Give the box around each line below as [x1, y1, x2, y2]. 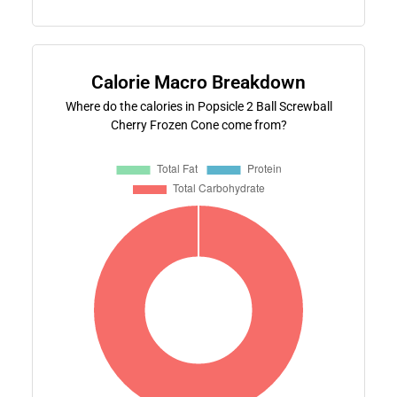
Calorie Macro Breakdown [91, 71, 306, 93]
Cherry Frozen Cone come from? [110, 117, 287, 132]
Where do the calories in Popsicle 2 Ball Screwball [65, 98, 332, 113]
